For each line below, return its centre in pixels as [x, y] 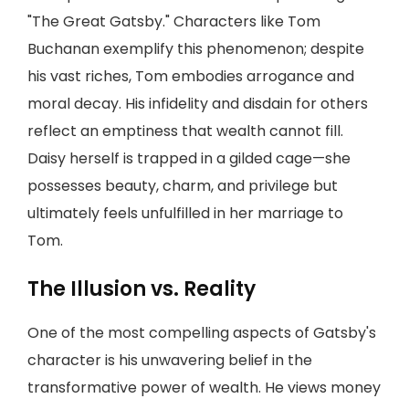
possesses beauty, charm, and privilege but [183, 186]
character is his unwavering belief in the [170, 360]
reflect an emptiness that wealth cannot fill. [185, 131]
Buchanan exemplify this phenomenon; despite [196, 49]
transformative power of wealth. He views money [204, 388]
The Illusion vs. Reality [142, 289]
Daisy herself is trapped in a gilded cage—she [189, 158]
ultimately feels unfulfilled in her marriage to [185, 213]
